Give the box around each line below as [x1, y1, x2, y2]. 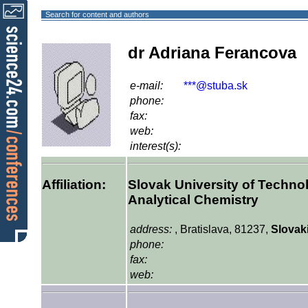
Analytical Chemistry [128, 192, 258, 207]
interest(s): [130, 140, 181, 152]
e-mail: [130, 79, 163, 91]
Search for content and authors [45, 10, 149, 19]
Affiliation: [42, 177, 106, 192]
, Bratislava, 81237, [175, 223, 271, 236]
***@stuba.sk [184, 79, 247, 91]
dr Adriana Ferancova [128, 43, 296, 62]
